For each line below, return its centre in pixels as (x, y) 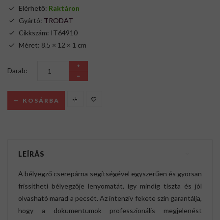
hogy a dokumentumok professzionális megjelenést (110, 211)
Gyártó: (31, 21)
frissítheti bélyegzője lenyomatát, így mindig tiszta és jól (110, 186)
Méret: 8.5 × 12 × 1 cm (53, 45)
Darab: (17, 71)
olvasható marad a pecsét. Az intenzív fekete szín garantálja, (110, 198)
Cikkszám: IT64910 (48, 33)
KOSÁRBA (41, 101)
